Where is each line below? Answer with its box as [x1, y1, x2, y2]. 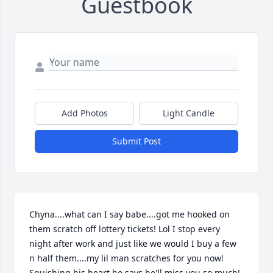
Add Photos [61, 107, 108, 119]
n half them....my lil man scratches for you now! [29, 252, 224, 264]
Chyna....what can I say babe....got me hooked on [29, 208, 230, 221]
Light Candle [163, 107, 214, 119]
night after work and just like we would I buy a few [29, 238, 236, 250]
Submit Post [112, 135, 161, 147]
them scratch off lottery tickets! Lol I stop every [29, 223, 220, 235]
